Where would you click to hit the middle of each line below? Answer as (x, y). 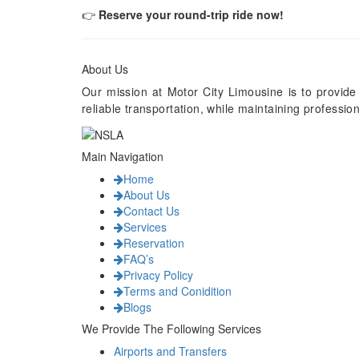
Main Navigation (123, 157)
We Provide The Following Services (171, 329)
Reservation (154, 243)
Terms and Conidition (177, 291)
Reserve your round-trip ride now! (191, 14)
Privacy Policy (158, 275)
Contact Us (151, 211)
